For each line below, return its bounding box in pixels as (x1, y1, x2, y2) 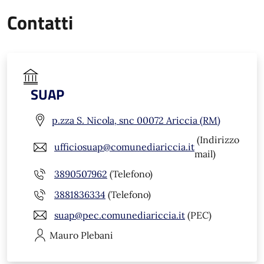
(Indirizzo (194, 134, 239, 146)
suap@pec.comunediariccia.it (54, 209, 185, 221)
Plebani (81, 229, 113, 242)
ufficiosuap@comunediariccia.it (54, 141, 194, 153)
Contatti (7, 8, 73, 37)
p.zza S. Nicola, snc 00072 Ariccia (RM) (52, 114, 220, 126)
